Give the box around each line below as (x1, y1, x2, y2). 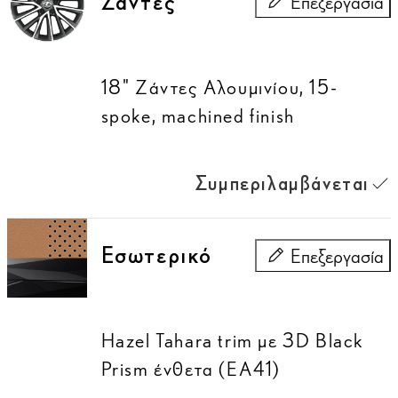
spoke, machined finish (100, 102, 295, 127)
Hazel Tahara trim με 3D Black (100, 328, 364, 353)
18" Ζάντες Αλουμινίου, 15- (100, 74, 338, 99)
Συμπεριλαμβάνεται (195, 171, 370, 195)
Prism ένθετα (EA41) (100, 356, 281, 381)
